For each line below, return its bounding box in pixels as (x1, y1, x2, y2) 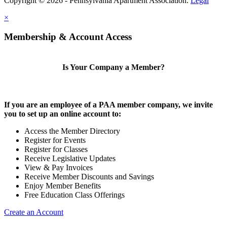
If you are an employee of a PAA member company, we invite (4, 100, 213, 109)
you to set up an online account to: (4, 109, 121, 118)
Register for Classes (24, 144, 88, 154)
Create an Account (4, 207, 63, 216)
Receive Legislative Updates (24, 154, 116, 163)
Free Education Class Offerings (24, 190, 125, 199)
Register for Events (24, 135, 86, 144)
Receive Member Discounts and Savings (24, 172, 154, 181)
